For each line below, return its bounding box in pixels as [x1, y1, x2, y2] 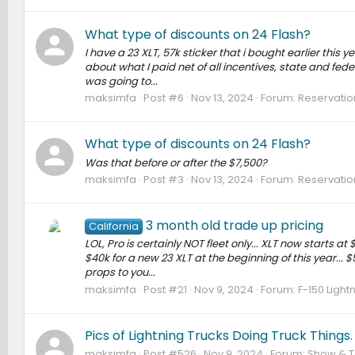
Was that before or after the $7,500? [84, 155, 267, 170]
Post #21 [143, 281, 187, 297]
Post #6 [143, 90, 184, 106]
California [88, 219, 139, 234]
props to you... [84, 265, 155, 281]
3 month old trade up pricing [146, 216, 324, 235]
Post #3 [143, 171, 184, 187]
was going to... [84, 73, 158, 89]
